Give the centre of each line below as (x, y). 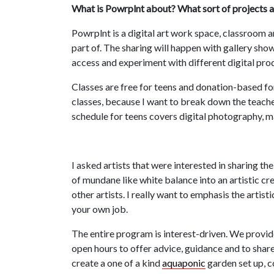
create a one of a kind (117, 263)
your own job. (100, 209)
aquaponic (184, 263)
